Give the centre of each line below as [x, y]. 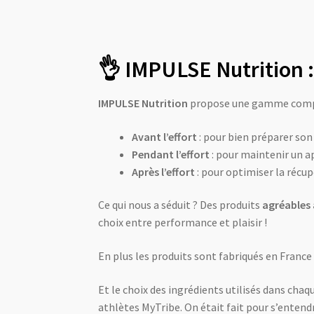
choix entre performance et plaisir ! [183, 223]
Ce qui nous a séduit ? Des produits [180, 205]
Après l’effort [164, 171]
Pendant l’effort [171, 154]
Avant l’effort [165, 136]
